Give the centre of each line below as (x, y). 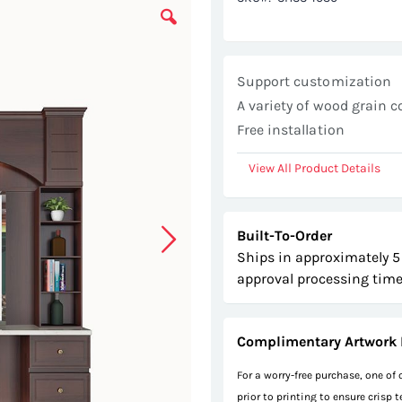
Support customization (314, 82)
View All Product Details (314, 169)
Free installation (290, 130)
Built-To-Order (284, 236)
